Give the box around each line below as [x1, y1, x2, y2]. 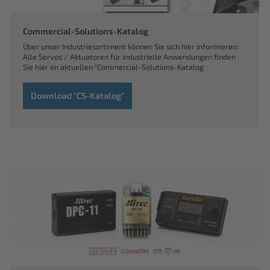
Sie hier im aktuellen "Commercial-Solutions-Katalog [23, 62, 204, 72]
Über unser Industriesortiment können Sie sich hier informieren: [23, 42, 239, 52]
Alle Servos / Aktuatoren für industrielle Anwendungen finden [23, 52, 236, 62]
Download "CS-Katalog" [31, 90, 124, 101]
